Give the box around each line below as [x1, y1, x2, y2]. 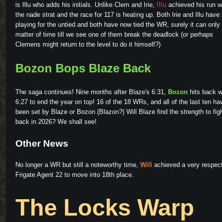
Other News [15, 138, 68, 149]
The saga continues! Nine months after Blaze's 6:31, [15, 88, 168, 96]
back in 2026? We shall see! [15, 117, 97, 125]
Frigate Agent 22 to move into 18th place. [15, 170, 134, 178]
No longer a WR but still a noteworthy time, [15, 161, 140, 168]
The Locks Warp [15, 194, 194, 221]
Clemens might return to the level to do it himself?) [15, 40, 161, 48]
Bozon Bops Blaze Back [15, 61, 151, 75]
